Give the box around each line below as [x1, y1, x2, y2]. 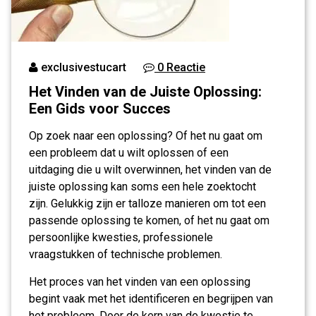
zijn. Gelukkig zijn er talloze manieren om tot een [29, 197, 266, 210]
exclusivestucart [38, 61, 126, 74]
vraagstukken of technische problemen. [29, 248, 222, 261]
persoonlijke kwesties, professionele [29, 231, 213, 244]
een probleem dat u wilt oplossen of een [29, 146, 229, 159]
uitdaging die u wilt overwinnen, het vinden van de [29, 163, 272, 176]
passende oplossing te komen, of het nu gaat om [29, 214, 269, 227]
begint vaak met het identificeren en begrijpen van [29, 292, 273, 305]
